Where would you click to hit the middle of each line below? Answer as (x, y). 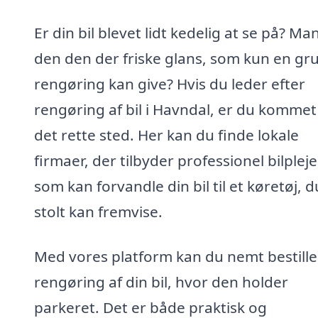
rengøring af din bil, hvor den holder (161, 282)
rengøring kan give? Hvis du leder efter (170, 83)
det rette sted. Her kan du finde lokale (166, 135)
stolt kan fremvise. (98, 211)
